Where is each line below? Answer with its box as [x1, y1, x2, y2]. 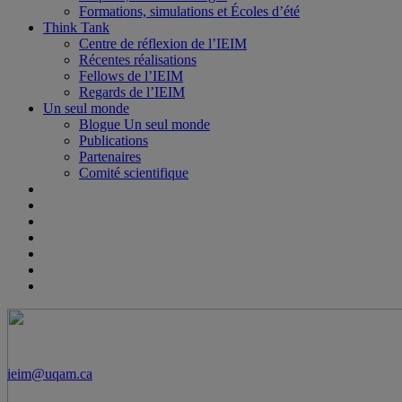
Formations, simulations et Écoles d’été [79, 4, 300, 19]
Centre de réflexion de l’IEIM [79, 36, 247, 51]
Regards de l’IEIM [79, 84, 185, 100]
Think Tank [43, 20, 109, 35]
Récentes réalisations [79, 52, 197, 67]
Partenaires [79, 149, 141, 164]
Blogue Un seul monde [79, 117, 210, 132]
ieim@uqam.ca [7, 366, 92, 382]
